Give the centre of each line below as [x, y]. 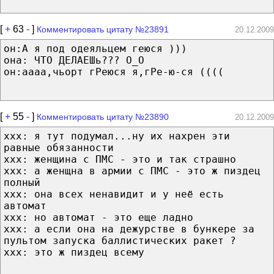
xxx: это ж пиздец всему [74, 252]
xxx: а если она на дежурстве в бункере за [129, 229]
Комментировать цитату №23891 [103, 29]
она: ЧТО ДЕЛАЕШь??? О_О [74, 60]
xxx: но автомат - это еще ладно [98, 217]
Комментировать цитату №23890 [103, 117]
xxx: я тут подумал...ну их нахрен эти [117, 136]
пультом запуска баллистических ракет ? [120, 240]
